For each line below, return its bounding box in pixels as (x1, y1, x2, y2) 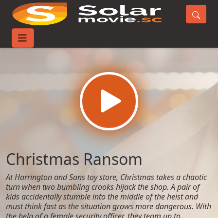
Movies (39, 36, 65, 46)
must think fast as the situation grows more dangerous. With (6, 201, 211, 212)
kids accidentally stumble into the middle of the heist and (6, 191, 198, 202)
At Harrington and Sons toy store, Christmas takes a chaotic (6, 172, 207, 182)
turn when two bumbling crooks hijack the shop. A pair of (6, 182, 200, 192)
